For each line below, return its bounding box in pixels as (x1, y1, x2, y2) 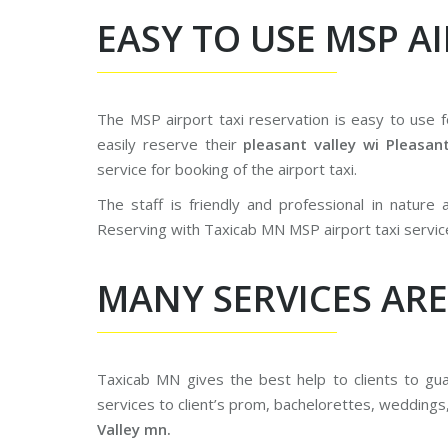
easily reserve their (97, 134, 244, 154)
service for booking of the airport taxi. (97, 159, 357, 179)
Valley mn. (97, 419, 171, 439)
